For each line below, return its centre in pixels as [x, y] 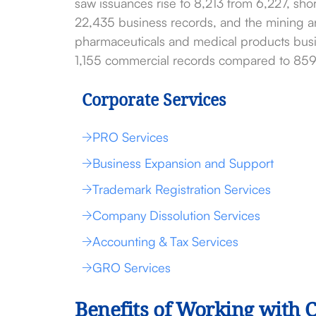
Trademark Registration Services [181, 189]
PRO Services [130, 136]
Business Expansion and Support [183, 163]
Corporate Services [153, 102]
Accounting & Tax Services [165, 241]
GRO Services [131, 267]
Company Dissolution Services [176, 215]
